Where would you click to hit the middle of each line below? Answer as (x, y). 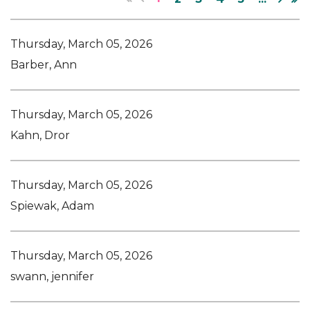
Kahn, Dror (40, 135)
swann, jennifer (52, 276)
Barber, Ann (44, 64)
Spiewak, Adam (52, 206)
